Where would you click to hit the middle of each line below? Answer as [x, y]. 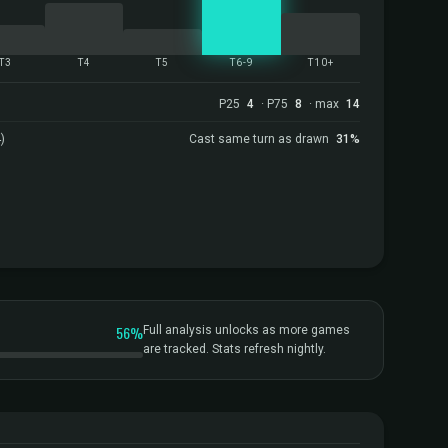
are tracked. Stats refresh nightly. [234, 349]
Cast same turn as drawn [260, 139]
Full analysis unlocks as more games [246, 330]
